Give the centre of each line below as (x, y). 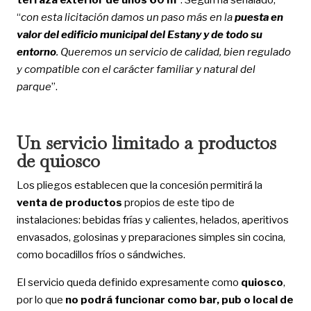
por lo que (41, 300)
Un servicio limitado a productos (146, 143)
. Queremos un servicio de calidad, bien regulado (173, 52)
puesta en (259, 17)
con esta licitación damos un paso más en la (127, 17)
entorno (36, 52)
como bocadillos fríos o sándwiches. (101, 254)
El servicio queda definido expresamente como (128, 282)
